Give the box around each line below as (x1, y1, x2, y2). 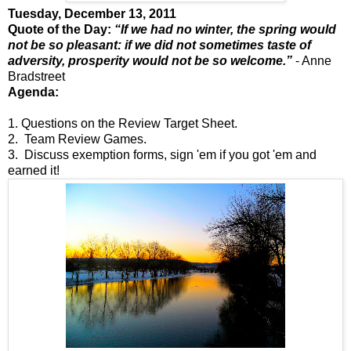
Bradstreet (8, 70, 65, 83)
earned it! (8, 164, 60, 177)
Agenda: (8, 85, 59, 99)
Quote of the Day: (8, 23, 114, 36)
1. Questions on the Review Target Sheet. (8, 117, 237, 130)
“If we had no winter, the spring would (114, 23, 336, 36)
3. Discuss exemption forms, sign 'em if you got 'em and (8, 148, 317, 161)
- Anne (292, 54, 331, 67)
